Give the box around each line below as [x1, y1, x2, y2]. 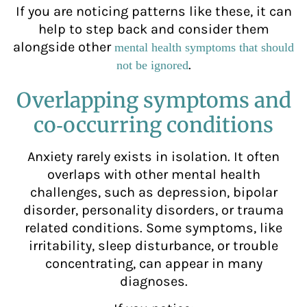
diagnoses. [119, 273, 188, 289]
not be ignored [116, 58, 188, 72]
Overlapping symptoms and [16, 86, 291, 113]
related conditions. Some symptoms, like [25, 219, 282, 236]
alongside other [13, 38, 114, 55]
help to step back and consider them [38, 21, 269, 37]
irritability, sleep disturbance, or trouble [29, 237, 278, 254]
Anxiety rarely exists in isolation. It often [27, 148, 280, 164]
